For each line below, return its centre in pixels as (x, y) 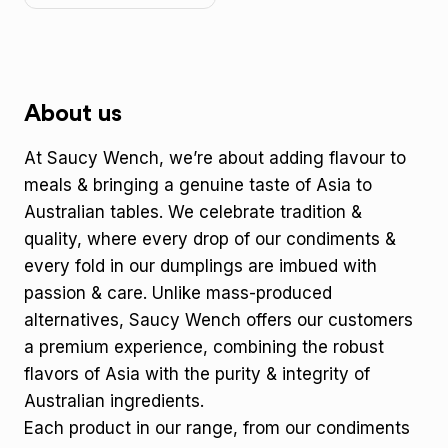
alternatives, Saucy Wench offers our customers (218, 320)
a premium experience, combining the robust (204, 347)
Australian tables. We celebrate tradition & (193, 212)
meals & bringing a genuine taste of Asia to (198, 185)
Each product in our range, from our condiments (217, 428)
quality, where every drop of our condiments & (210, 239)
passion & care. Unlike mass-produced (178, 293)
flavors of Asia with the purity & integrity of (197, 374)
